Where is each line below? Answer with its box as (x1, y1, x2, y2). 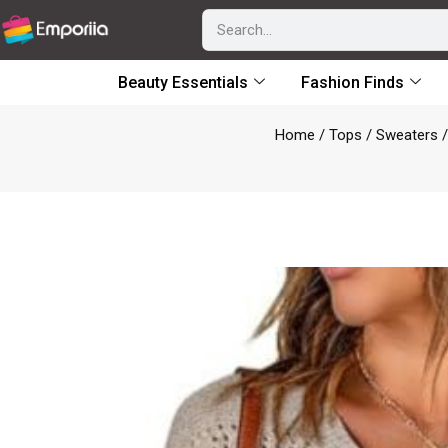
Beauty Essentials (118, 73, 248, 92)
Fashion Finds (301, 73, 404, 92)
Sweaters (376, 126, 438, 144)
